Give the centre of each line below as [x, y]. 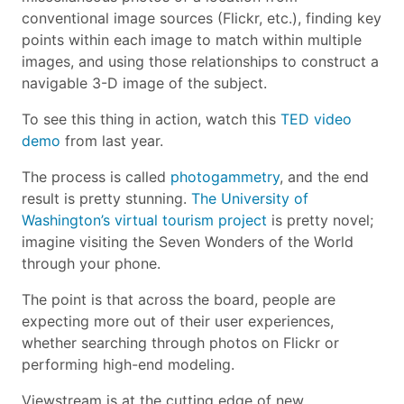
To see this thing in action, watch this [151, 119]
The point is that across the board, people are [179, 299]
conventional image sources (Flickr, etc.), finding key [202, 18]
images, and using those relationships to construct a [200, 61]
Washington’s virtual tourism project [144, 220]
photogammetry [225, 176]
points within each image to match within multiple [192, 39]
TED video [316, 119]
